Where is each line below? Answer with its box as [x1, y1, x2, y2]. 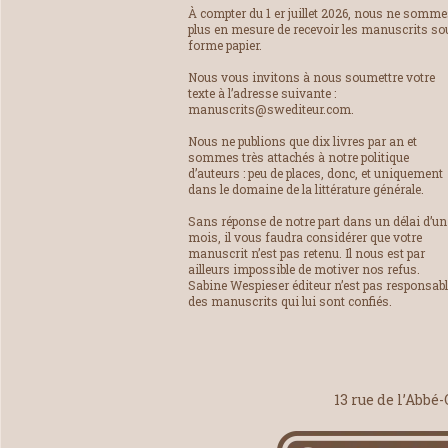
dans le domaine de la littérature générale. [188, 181, 424, 198]
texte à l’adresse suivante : [188, 85, 336, 102]
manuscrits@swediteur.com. [188, 101, 354, 118]
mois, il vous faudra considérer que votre [188, 229, 422, 246]
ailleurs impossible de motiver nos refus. [188, 261, 420, 278]
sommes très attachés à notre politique [188, 149, 409, 166]
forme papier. [188, 37, 262, 54]
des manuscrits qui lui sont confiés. [188, 293, 392, 310]
